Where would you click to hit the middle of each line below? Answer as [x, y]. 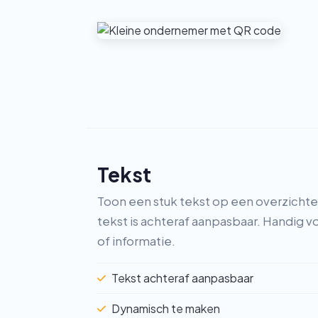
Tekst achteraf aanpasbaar [183, 278]
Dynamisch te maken [166, 308]
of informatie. [136, 241]
